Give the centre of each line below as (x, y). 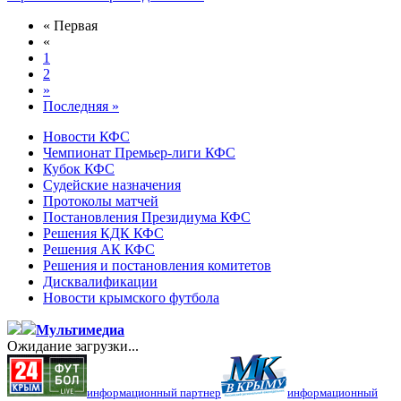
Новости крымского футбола (131, 298)
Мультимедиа (80, 330)
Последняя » (81, 106)
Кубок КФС (79, 169)
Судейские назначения (112, 185)
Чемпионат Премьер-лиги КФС (139, 153)
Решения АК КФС (99, 249)
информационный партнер (154, 392)
